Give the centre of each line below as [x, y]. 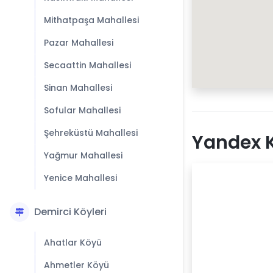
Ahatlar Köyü [73, 243]
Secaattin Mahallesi [87, 65]
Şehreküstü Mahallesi [91, 133]
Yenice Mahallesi [80, 178]
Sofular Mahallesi [82, 110]
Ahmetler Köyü [76, 265]
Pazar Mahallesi [79, 43]
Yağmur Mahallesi [83, 155]
